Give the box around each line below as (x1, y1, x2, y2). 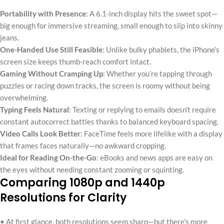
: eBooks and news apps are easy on (96, 152, 212, 162)
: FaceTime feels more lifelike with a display (80, 128, 222, 138)
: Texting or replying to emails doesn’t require (69, 104, 216, 114)
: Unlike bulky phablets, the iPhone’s (102, 44, 219, 54)
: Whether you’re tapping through (103, 68, 212, 78)
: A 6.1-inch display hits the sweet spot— (86, 8, 217, 18)
